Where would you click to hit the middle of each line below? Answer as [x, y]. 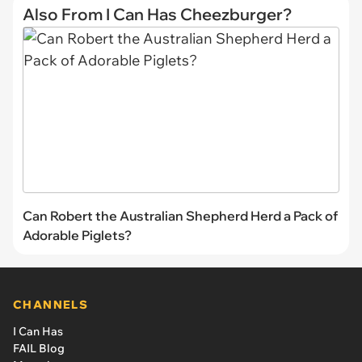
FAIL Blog [39, 348]
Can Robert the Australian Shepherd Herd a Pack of [180, 215]
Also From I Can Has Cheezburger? [157, 14]
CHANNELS [51, 304]
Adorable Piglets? [77, 235]
